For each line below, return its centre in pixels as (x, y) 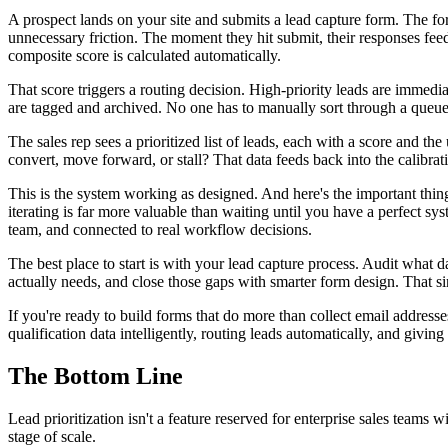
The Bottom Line (95, 375)
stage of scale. (52, 436)
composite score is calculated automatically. (144, 55)
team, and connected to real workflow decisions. (160, 229)
